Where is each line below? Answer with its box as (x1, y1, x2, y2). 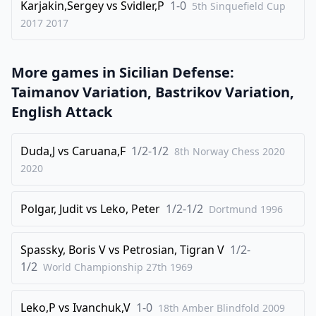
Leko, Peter (100, 200, 160, 217)
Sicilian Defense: (119, 62, 234, 82)
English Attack (11, 102, 112, 121)
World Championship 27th (43, 260, 167, 274)
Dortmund (209, 202, 257, 216)
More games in (11, 62, 119, 82)
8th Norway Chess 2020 (174, 144, 285, 158)
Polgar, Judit (20, 200, 83, 217)
